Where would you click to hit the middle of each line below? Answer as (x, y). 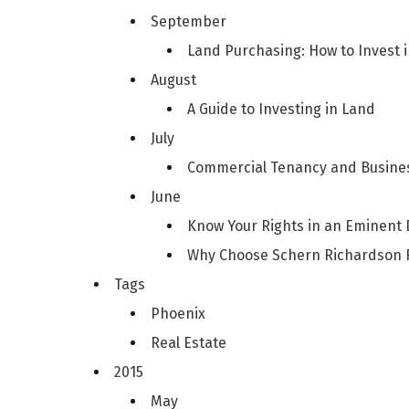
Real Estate (189, 342)
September (189, 21)
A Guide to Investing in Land (282, 109)
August (174, 79)
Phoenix (178, 313)
